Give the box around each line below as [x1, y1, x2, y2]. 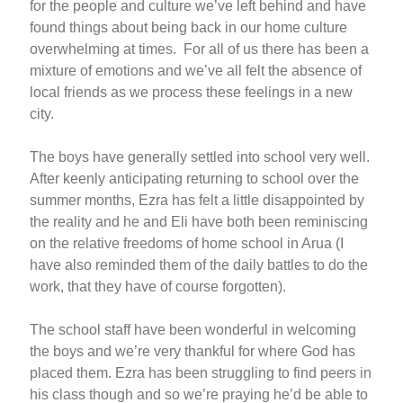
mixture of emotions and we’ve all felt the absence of [30, 62, 362, 78]
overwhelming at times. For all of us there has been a [30, 40, 369, 57]
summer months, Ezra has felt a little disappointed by [30, 192, 364, 208]
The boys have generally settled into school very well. [30, 148, 370, 165]
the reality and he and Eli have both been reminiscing [30, 213, 368, 229]
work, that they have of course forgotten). [30, 278, 286, 294]
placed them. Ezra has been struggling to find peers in [30, 364, 372, 381]
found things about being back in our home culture [30, 19, 347, 35]
